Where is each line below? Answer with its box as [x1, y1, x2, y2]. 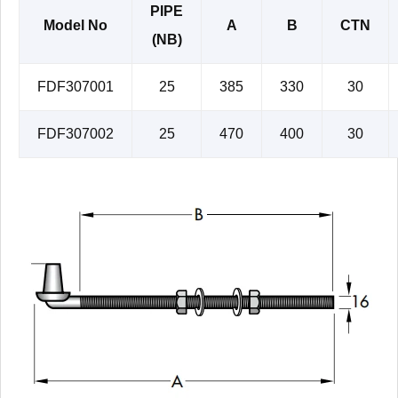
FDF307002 [37, 125, 114, 141]
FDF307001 [37, 78, 114, 94]
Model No [44, 17, 107, 33]
